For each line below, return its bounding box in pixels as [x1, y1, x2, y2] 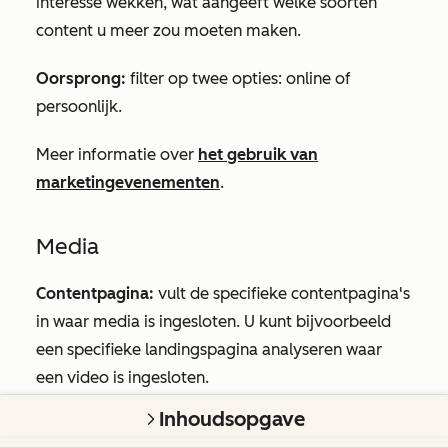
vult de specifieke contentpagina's [154, 284, 410, 303]
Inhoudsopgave [159, 407, 305, 431]
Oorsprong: [36, 69, 126, 88]
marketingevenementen [36, 173, 220, 192]
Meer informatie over [36, 145, 198, 164]
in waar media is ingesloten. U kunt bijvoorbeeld [36, 312, 391, 331]
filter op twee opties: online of [126, 69, 351, 88]
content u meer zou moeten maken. [36, 21, 301, 40]
